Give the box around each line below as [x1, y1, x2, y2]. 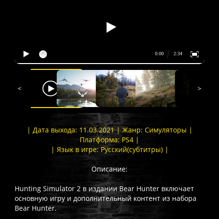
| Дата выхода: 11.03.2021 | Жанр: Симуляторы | [26, 125, 193, 134]
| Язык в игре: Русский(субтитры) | [50, 144, 169, 154]
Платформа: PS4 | [80, 134, 139, 144]
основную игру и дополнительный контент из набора [15, 193, 197, 203]
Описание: [91, 164, 128, 174]
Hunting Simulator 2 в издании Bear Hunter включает [15, 183, 194, 193]
